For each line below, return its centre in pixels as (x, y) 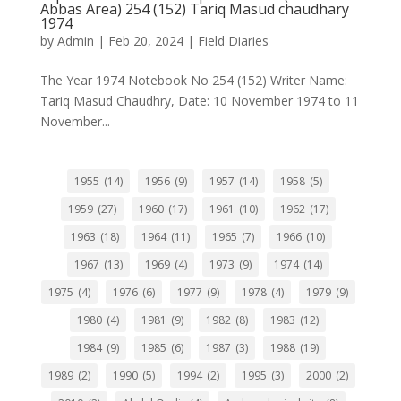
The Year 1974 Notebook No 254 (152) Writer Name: (193, 80)
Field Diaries (233, 41)
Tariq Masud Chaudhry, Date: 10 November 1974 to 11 (199, 101)
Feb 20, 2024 (145, 41)
